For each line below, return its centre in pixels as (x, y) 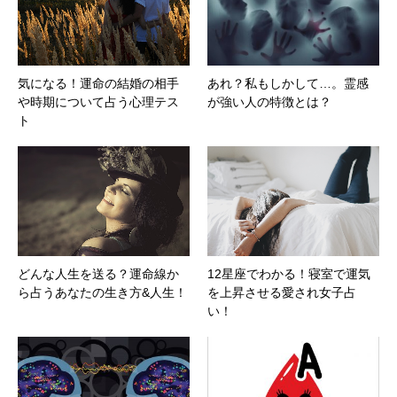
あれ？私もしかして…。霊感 (288, 83)
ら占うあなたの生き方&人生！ (102, 293)
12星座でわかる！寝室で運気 (289, 274)
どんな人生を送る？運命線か (98, 274)
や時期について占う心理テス (98, 101)
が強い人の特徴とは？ (269, 101)
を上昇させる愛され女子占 (282, 293)
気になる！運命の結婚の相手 (98, 83)
